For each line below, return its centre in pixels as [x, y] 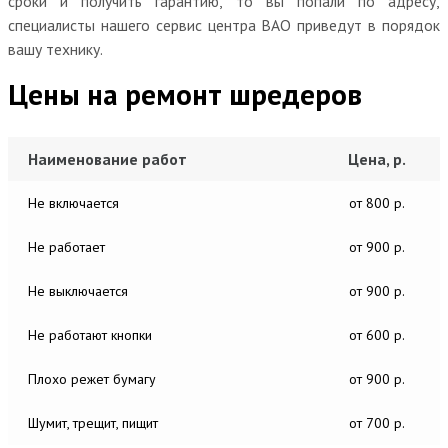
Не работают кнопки [90, 334]
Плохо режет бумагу [92, 378]
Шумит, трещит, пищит [93, 422]
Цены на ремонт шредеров [185, 93]
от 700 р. [377, 422]
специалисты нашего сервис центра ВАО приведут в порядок [224, 24]
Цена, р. [377, 158]
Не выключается [78, 290]
